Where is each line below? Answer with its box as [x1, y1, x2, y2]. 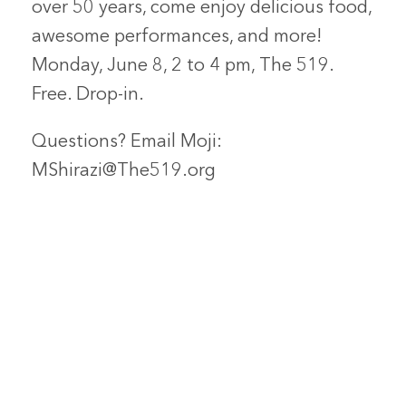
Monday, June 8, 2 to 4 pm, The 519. [32, 57, 334, 76]
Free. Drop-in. [32, 86, 145, 105]
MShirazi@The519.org [32, 162, 217, 181]
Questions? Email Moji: [32, 133, 223, 152]
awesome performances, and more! [32, 28, 323, 47]
